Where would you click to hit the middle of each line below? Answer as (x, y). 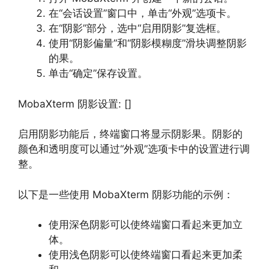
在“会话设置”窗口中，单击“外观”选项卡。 (143, 13)
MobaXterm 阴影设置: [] (75, 104)
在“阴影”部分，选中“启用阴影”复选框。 (138, 28)
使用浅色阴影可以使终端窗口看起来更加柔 (146, 255)
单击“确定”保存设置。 (98, 73)
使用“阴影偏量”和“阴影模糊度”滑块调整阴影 (148, 43)
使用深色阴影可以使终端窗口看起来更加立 (146, 225)
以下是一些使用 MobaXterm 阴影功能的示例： (126, 194)
